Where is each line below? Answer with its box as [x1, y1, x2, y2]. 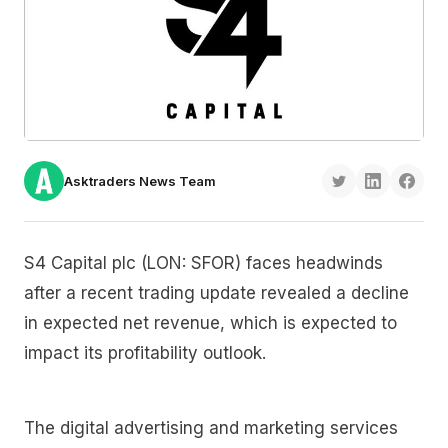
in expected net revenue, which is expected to [24, 312, 397, 333]
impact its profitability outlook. [24, 342, 266, 363]
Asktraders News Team [64, 172, 216, 189]
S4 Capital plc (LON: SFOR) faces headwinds [24, 252, 383, 273]
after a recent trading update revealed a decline [24, 282, 409, 303]
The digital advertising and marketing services [24, 418, 398, 439]
